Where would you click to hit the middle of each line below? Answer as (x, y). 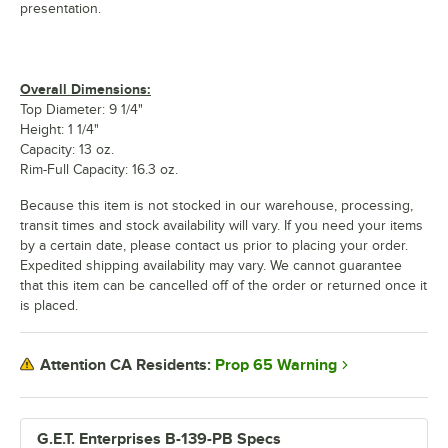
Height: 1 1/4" (59, 129)
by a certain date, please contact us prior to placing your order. (214, 245)
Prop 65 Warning (276, 364)
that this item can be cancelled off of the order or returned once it (223, 285)
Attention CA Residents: (125, 365)
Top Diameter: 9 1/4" (81, 109)
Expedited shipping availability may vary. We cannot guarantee (211, 265)
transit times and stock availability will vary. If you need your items (221, 225)
